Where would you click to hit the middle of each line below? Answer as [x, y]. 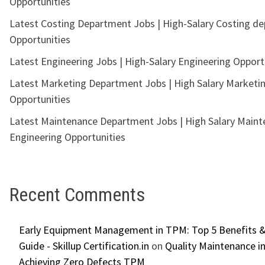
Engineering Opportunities [67, 137]
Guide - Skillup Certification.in [84, 245]
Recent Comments [77, 195]
